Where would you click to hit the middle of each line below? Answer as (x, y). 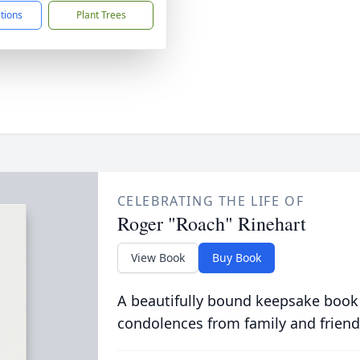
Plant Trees (101, 15)
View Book (157, 258)
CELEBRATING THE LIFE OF (211, 201)
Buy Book (236, 258)
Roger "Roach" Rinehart (211, 223)
